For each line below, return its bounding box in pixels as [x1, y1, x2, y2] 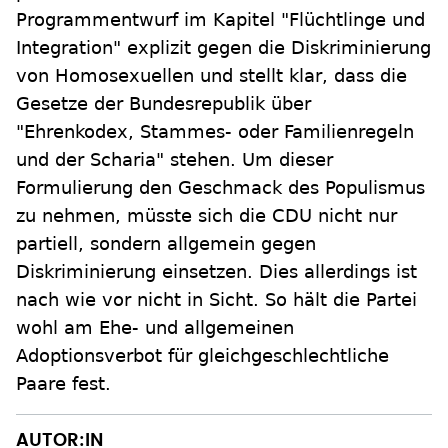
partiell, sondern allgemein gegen [16, 232, 316, 254]
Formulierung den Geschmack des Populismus [16, 176, 425, 198]
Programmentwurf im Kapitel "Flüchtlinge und [16, 8, 425, 30]
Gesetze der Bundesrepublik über [16, 92, 311, 114]
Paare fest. [16, 372, 111, 394]
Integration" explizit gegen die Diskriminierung [16, 36, 431, 58]
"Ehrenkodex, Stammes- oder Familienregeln [16, 120, 414, 142]
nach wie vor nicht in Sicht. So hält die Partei [16, 288, 417, 310]
